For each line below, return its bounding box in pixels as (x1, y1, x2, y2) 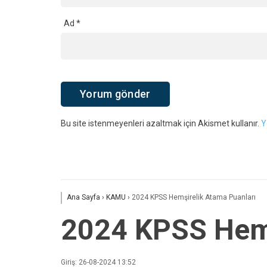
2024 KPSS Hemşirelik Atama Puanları (132, 193, 256, 202)
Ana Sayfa (67, 193, 100, 202)
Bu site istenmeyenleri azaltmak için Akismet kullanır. (61, 119, 261, 129)
